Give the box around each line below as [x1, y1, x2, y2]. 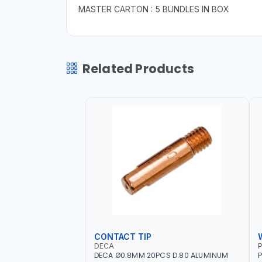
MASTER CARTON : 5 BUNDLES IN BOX [78, 4, 229, 14]
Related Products [82, 60, 194, 77]
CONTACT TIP [94, 232, 151, 242]
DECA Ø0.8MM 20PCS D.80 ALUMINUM [94, 250, 229, 261]
